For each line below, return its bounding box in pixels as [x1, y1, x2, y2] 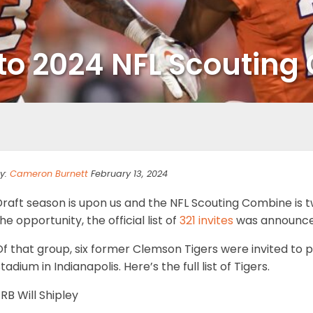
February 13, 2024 [88, 167, 168, 180]
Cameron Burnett [10, 167, 88, 180]
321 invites [180, 212, 233, 228]
